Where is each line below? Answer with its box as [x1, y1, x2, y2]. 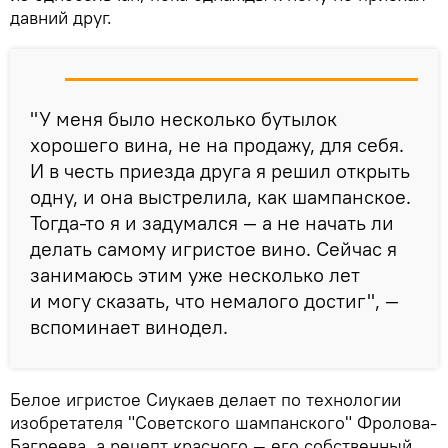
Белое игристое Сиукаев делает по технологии [10, 388, 401, 412]
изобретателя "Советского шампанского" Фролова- [10, 411, 437, 435]
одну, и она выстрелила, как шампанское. [30, 184, 411, 210]
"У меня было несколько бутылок [30, 106, 337, 132]
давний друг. [10, 6, 112, 30]
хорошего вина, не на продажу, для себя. [30, 132, 404, 158]
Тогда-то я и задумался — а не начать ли [30, 210, 394, 236]
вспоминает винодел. [30, 314, 228, 340]
